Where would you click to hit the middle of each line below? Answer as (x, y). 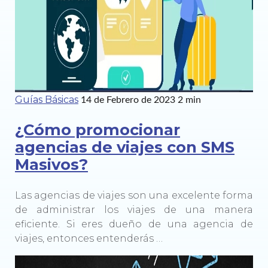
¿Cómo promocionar (98, 130)
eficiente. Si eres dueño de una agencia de (134, 224)
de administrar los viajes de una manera (134, 209)
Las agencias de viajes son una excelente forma (134, 195)
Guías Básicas (47, 100)
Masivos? (51, 165)
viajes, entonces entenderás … (89, 238)
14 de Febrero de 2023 (128, 100)
